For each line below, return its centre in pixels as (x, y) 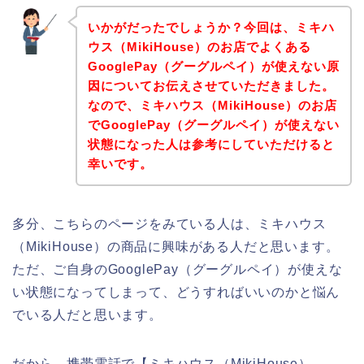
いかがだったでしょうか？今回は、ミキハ (211, 27)
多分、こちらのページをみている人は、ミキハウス (169, 223)
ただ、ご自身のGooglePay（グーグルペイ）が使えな (178, 269)
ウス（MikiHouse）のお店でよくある (199, 46)
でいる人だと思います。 (87, 314)
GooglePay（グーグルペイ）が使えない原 (213, 66)
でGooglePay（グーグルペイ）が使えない (213, 124)
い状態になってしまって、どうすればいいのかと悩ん (176, 292)
